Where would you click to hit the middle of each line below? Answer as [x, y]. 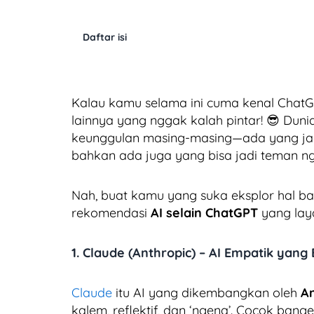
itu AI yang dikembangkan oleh [206, 292]
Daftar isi [105, 37]
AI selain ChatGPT [204, 212]
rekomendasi [111, 212]
